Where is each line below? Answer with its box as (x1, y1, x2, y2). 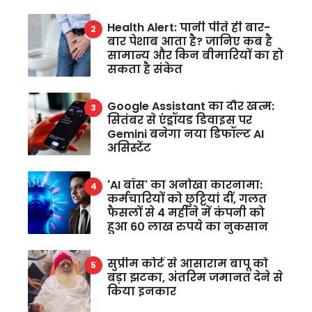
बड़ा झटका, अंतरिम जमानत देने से (107, 269, 283, 286)
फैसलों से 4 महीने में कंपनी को (107, 204, 265, 221)
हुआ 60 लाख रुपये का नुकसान (107, 218, 268, 235)
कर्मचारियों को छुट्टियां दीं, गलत (107, 190, 267, 207)
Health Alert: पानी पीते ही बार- (107, 19, 270, 36)
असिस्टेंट (107, 139, 151, 156)
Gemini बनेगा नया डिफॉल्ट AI (107, 125, 264, 142)
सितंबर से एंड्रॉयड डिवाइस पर (107, 111, 252, 128)
